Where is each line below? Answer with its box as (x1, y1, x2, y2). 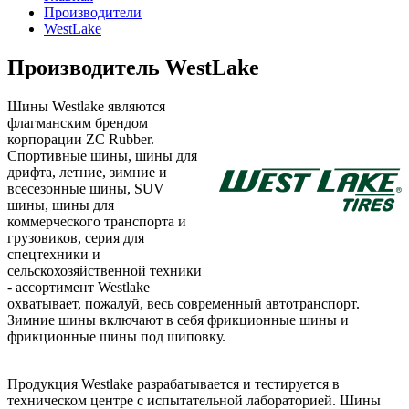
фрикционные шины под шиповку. (7, 328, 225, 344)
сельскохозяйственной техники (7, 262, 202, 278)
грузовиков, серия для (7, 229, 144, 246)
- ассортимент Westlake (7, 278, 150, 295)
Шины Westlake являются (7, 98, 165, 114)
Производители (44, 5, 142, 20)
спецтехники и (7, 246, 100, 262)
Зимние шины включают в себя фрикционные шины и (7, 311, 349, 328)
